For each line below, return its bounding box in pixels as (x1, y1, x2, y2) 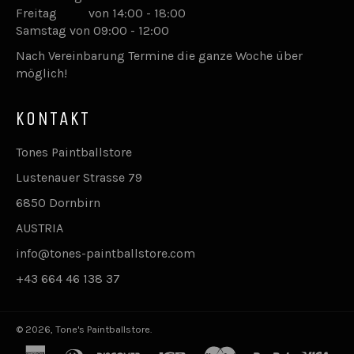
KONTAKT (16, 107, 91, 130)
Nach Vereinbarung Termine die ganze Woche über (16, 47, 303, 63)
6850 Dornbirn (16, 194, 100, 210)
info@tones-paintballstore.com (16, 245, 195, 261)
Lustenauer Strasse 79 (16, 169, 142, 185)
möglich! (16, 65, 67, 81)
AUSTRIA (16, 220, 63, 235)
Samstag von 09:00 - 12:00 (16, 22, 169, 38)
